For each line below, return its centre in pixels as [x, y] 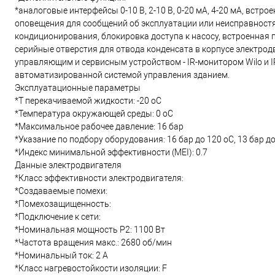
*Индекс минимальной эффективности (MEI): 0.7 [111, 152]
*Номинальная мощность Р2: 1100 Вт [90, 230]
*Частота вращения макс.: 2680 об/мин [93, 242]
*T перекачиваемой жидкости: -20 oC [88, 101]
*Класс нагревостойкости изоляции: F [91, 268]
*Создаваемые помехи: [61, 191]
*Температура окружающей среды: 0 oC [94, 114]
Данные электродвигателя [68, 165]
